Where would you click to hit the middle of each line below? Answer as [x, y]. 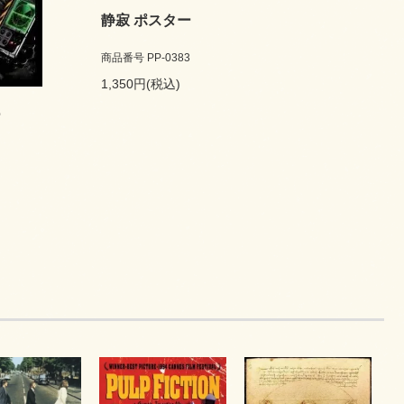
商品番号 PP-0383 [146, 58]
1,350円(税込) [141, 84]
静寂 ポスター [146, 21]
